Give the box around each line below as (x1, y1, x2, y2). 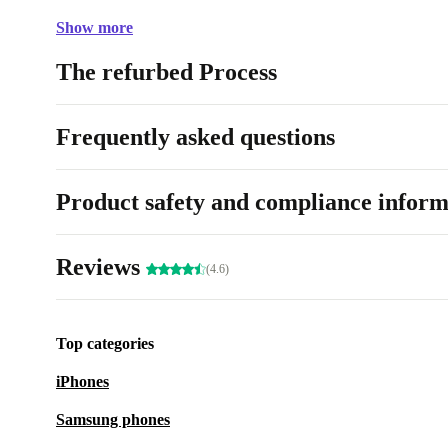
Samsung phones (56, 411, 170, 428)
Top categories (56, 335, 154, 352)
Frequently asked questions (56, 124, 335, 150)
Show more (56, 19, 133, 36)
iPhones (56, 373, 109, 390)
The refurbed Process (56, 59, 277, 85)
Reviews (56, 254, 146, 280)
